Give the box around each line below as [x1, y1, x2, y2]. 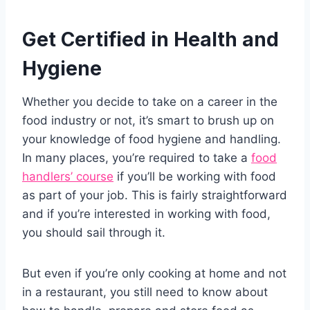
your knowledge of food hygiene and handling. [22, 132, 281, 147]
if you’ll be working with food [113, 170, 276, 184]
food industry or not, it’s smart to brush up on [22, 113, 274, 128]
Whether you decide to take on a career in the [22, 95, 277, 109]
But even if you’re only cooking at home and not [22, 266, 286, 281]
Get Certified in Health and [22, 28, 279, 52]
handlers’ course [22, 170, 113, 184]
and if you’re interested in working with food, [22, 207, 271, 221]
